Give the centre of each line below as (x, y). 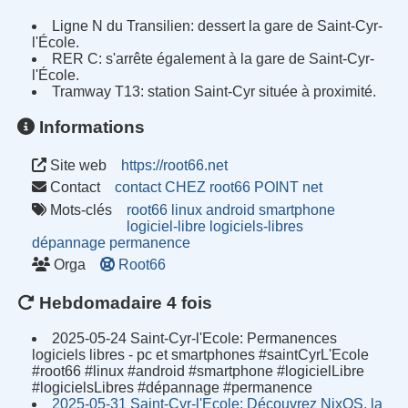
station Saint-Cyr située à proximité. (260, 92)
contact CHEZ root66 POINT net (219, 188)
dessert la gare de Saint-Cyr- (289, 26)
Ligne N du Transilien (122, 26)
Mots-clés (80, 209)
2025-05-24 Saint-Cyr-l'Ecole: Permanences (195, 338)
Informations (90, 127)
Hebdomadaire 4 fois (124, 302)
